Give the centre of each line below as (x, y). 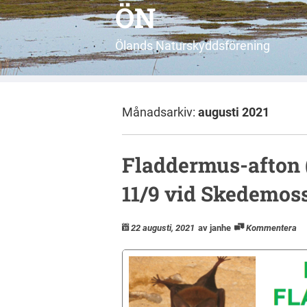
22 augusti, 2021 (163, 228)
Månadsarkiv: (160, 112)
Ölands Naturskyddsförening (193, 46)
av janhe (214, 228)
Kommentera (271, 228)
